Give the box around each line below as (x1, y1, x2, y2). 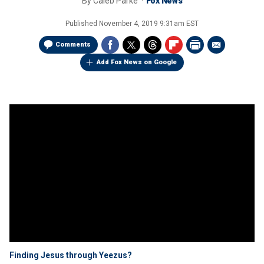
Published (65, 19, 99, 28)
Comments (55, 41, 91, 48)
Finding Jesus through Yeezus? (9, 250, 132, 260)
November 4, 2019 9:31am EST (99, 19, 199, 28)
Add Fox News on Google (97, 58, 177, 66)
